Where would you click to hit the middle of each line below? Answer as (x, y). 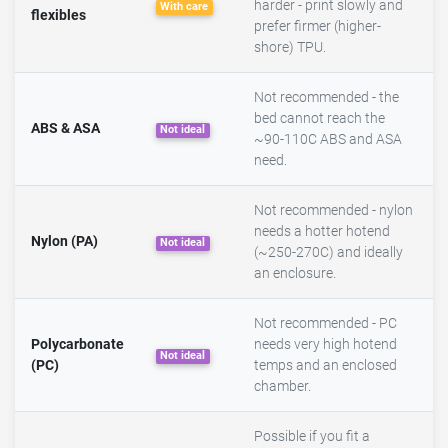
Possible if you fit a (312, 437)
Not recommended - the (326, 98)
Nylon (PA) (64, 242)
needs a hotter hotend (322, 232)
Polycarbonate (77, 345)
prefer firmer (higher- (317, 27)
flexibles (58, 16)
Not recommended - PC (325, 324)
